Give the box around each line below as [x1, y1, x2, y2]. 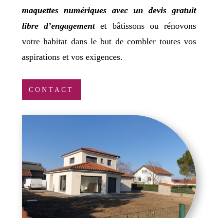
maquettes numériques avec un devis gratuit [21, 5, 197, 15]
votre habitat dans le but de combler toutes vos [21, 36, 197, 46]
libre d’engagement [21, 20, 95, 31]
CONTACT [28, 86, 74, 93]
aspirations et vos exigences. [21, 52, 123, 62]
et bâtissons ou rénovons [95, 20, 197, 31]
